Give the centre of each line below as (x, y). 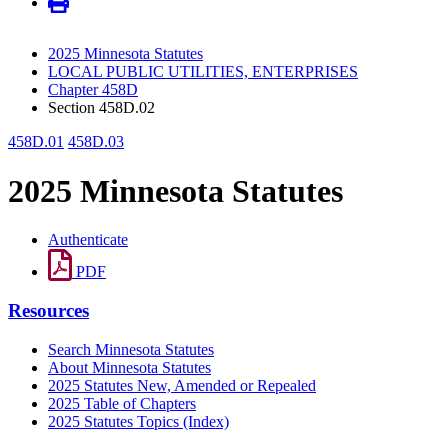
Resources (48, 310)
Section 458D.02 (101, 108)
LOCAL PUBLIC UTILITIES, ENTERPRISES (203, 72)
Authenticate (88, 240)
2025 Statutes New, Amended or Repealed (182, 385)
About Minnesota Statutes (129, 367)
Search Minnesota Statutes (131, 349)
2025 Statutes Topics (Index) (138, 421)
